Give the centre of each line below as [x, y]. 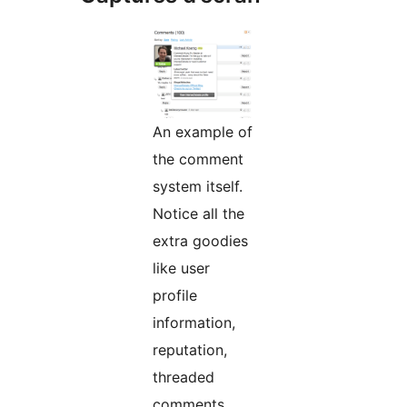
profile [175, 296]
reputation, [190, 350]
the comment [198, 159]
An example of [203, 132]
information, [194, 323]
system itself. [198, 187]
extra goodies [200, 241]
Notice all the [199, 214]
